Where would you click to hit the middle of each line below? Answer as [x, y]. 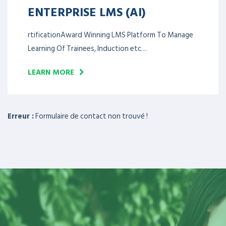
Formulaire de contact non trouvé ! [91, 116]
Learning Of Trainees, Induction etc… [87, 49]
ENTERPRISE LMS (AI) [87, 12]
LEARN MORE [51, 72]
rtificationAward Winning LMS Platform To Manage [110, 35]
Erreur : [21, 116]
